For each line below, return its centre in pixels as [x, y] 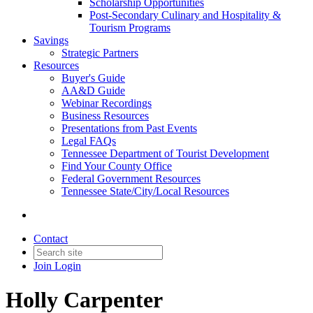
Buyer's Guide [93, 78]
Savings [51, 40]
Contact [51, 239]
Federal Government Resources [131, 179]
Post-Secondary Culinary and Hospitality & [185, 15]
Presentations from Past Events [129, 128]
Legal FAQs [89, 141]
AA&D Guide [93, 90]
